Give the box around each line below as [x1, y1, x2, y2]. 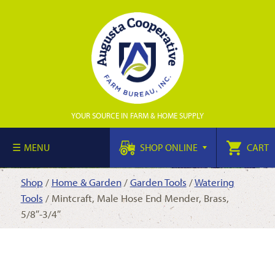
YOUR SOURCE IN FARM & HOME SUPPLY [71, 110, 204, 120]
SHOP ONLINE [138, 141, 199, 153]
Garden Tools [130, 176, 187, 188]
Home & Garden [51, 176, 122, 188]
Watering [194, 176, 234, 188]
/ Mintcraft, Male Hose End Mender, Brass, [42, 192, 229, 204]
